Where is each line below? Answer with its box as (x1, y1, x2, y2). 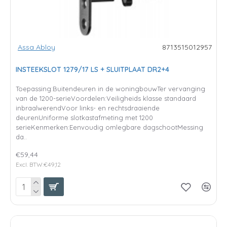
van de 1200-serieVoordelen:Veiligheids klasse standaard (16, 94, 196, 102)
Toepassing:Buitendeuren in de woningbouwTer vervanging (16, 84, 205, 93)
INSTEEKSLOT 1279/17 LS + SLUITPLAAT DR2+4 (16, 64, 169, 74)
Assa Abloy (18, 42, 55, 52)
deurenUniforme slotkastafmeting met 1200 (16, 113, 153, 122)
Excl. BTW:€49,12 (16, 160, 61, 168)
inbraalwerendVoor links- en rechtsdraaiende (16, 103, 160, 112)
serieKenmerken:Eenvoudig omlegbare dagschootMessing (16, 123, 203, 131)
